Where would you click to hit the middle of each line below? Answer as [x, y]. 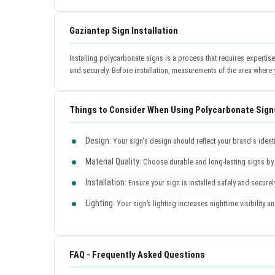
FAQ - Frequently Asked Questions [137, 254]
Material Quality [112, 161]
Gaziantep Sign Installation [124, 30]
